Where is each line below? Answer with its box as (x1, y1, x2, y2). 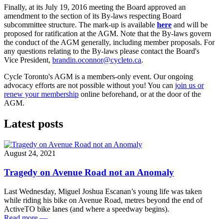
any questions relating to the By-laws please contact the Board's (4, 47, 199, 56)
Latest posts (4, 117, 63, 131)
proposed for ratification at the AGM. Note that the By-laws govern (4, 29, 211, 38)
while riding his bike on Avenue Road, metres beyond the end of (4, 196, 202, 204)
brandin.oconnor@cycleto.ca (52, 56, 141, 65)
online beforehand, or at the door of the (79, 90, 201, 99)
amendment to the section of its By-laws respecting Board (4, 12, 181, 21)
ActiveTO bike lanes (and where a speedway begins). (4, 204, 169, 213)
